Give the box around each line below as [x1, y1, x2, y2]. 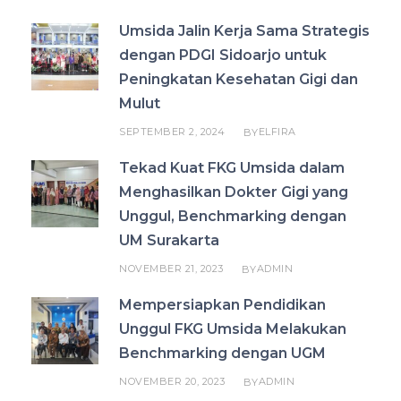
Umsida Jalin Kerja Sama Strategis [119, 22, 370, 40]
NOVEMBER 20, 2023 [119, 375, 226, 388]
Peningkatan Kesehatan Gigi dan [119, 71, 358, 89]
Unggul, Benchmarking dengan [119, 208, 346, 226]
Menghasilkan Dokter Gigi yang [119, 183, 348, 201]
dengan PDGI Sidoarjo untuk [119, 47, 327, 64]
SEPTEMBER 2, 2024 [119, 125, 226, 139]
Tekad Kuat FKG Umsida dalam [119, 159, 345, 177]
